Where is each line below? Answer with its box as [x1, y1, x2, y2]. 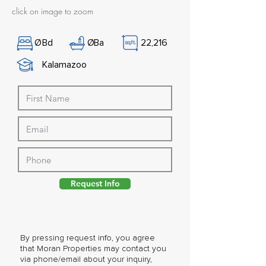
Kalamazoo [42, 59, 87, 71]
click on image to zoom [12, 5, 93, 17]
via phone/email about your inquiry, [20, 255, 152, 264]
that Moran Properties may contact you [20, 245, 166, 253]
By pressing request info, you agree [20, 234, 155, 242]
